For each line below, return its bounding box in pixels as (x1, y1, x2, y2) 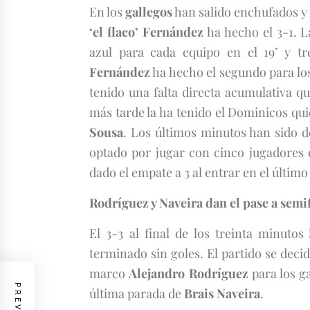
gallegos (125, 3, 173, 20)
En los (89, 3, 126, 20)
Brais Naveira (184, 285, 260, 302)
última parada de (89, 285, 184, 302)
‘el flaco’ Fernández (89, 24, 203, 40)
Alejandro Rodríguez (129, 265, 248, 282)
